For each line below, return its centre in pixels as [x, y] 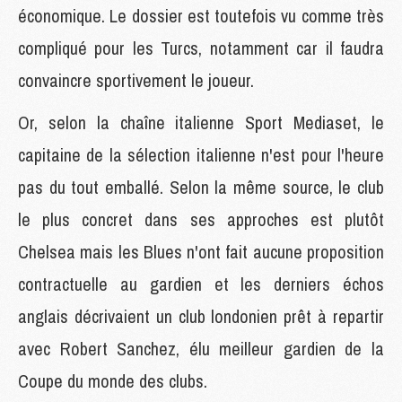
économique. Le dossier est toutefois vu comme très [201, 15]
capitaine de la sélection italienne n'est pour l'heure [201, 154]
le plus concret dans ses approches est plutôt [201, 219]
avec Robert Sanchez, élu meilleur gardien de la [201, 348]
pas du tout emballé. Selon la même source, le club [201, 187]
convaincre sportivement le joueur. [136, 80]
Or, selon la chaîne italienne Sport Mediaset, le [201, 122]
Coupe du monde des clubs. [113, 380]
